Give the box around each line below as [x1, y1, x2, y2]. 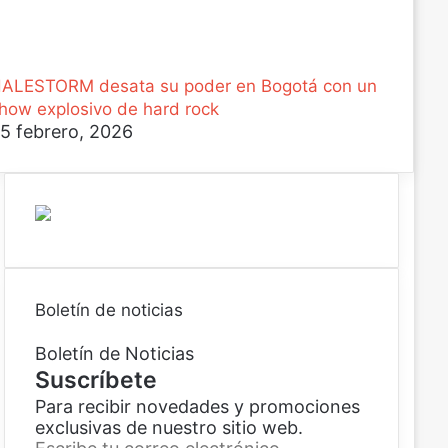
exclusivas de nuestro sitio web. [34, 417, 303, 438]
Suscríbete [34, 366, 157, 394]
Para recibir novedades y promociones [34, 396, 360, 417]
